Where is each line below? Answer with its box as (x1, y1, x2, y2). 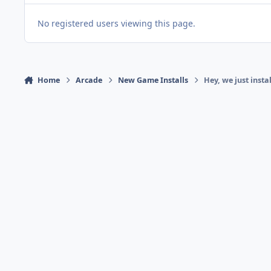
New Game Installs (118, 75, 189, 86)
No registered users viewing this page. (38, 18, 195, 30)
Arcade (76, 75, 103, 86)
